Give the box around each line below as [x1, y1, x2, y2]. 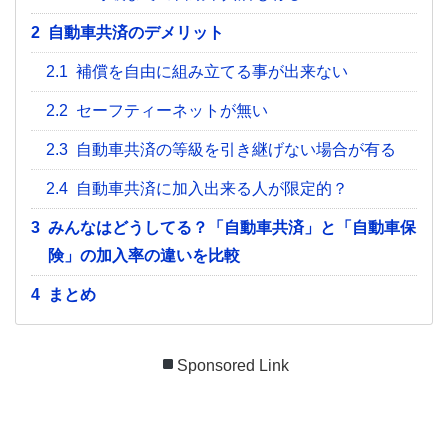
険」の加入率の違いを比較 [48, 246, 240, 264]
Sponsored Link [177, 356, 290, 374]
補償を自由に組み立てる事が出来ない [76, 62, 348, 80]
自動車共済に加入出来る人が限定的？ [76, 179, 348, 197]
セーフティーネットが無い [76, 101, 268, 119]
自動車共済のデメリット [48, 23, 224, 41]
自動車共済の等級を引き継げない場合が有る [76, 140, 396, 158]
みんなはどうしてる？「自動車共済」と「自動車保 [48, 218, 416, 236]
